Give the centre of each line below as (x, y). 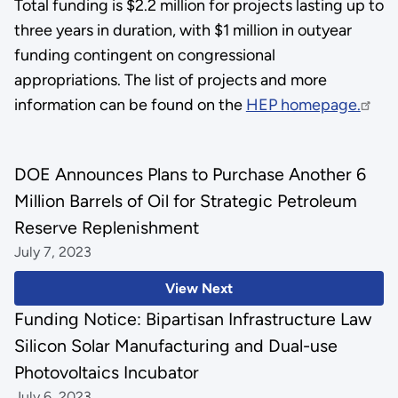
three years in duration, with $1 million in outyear (183, 30)
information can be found (105, 104)
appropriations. (69, 80)
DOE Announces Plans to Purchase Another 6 (190, 175)
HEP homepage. (303, 104)
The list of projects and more (225, 80)
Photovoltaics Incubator (106, 372)
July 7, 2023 (52, 252)
